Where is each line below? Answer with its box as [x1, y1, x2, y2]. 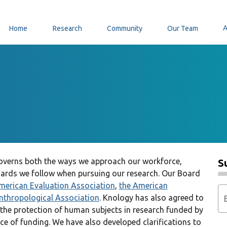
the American [119, 181, 168, 190]
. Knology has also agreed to [99, 193, 204, 202]
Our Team [167, 24, 198, 32]
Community [106, 24, 142, 32]
